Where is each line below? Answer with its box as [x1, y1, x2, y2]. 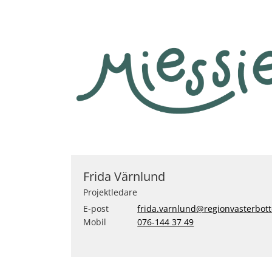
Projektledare [83, 186, 137, 198]
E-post [83, 203, 109, 214]
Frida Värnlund [83, 168, 165, 185]
